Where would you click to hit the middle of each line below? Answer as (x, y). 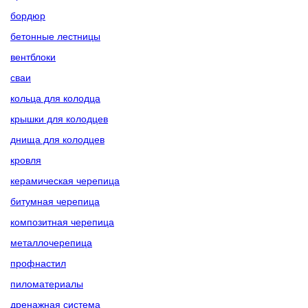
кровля (26, 159)
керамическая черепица (65, 180)
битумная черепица (55, 201)
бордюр (28, 15)
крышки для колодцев (59, 118)
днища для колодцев (57, 139)
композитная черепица (62, 221)
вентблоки (33, 56)
